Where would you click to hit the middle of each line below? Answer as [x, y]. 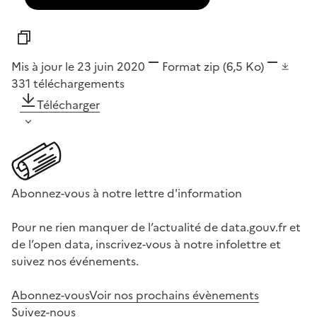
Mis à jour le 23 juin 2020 [78, 67]
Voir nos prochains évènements [174, 295]
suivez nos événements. [75, 261]
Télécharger [68, 105]
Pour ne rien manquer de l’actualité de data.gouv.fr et [156, 227]
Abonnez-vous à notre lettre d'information [127, 194]
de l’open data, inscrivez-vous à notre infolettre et [146, 244]
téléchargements [79, 84]
